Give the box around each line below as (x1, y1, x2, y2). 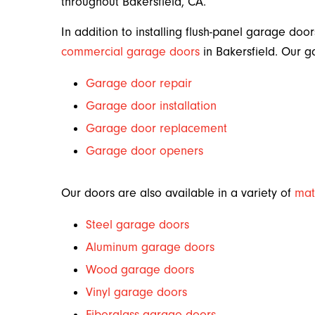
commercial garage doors (61, 44, 200, 59)
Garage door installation (86, 98, 217, 113)
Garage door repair (86, 76, 192, 91)
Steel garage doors (86, 217, 189, 232)
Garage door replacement (86, 121, 227, 136)
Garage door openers (86, 143, 203, 158)
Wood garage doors (86, 262, 194, 277)
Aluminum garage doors (86, 240, 214, 255)
